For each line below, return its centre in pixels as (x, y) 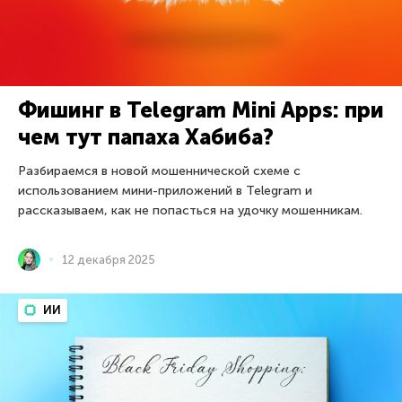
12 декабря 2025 (109, 259)
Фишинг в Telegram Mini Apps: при (201, 109)
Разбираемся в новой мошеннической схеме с (159, 170)
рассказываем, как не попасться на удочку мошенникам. (190, 210)
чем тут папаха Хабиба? (146, 136)
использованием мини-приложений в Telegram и (165, 190)
